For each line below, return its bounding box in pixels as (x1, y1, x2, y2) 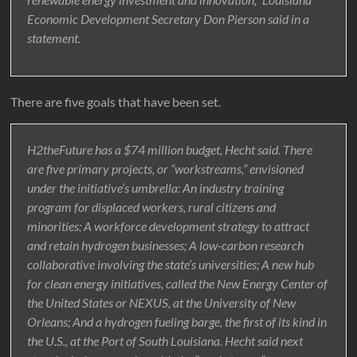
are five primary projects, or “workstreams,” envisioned (27, 160, 304, 176)
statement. (27, 29, 81, 45)
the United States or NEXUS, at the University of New (27, 294, 296, 310)
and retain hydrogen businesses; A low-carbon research (27, 237, 304, 253)
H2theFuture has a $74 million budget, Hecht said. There (27, 141, 313, 157)
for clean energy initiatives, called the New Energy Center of (27, 275, 328, 291)
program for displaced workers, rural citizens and (27, 198, 277, 214)
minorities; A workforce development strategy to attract (27, 218, 310, 233)
